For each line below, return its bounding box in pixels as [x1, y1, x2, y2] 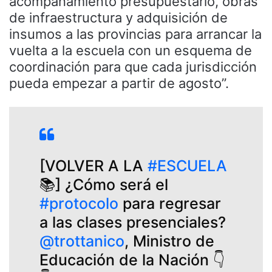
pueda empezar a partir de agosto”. [9, 75, 229, 91]
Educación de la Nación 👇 [39, 250, 225, 269]
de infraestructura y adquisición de [9, 9, 228, 25]
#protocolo [39, 194, 118, 212]
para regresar [118, 194, 221, 212]
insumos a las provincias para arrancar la [9, 25, 262, 42]
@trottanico [39, 231, 124, 250]
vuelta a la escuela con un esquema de [9, 42, 252, 58]
